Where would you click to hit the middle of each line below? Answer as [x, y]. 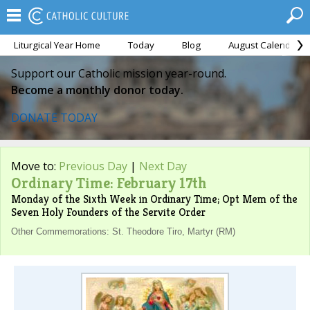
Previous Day [93, 166]
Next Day [163, 166]
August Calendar [264, 45]
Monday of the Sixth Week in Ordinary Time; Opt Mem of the [154, 199]
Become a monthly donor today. [97, 90]
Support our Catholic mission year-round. [119, 73]
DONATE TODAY [54, 118]
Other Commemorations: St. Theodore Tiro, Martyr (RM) [123, 231]
